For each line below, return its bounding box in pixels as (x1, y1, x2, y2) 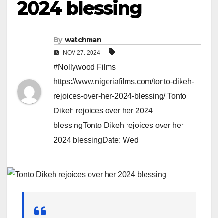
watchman (64, 36, 102, 45)
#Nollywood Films (54, 63, 116, 72)
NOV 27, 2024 (61, 49, 102, 56)
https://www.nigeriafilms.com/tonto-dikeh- (54, 77, 194, 86)
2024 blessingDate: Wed (54, 136, 139, 145)
